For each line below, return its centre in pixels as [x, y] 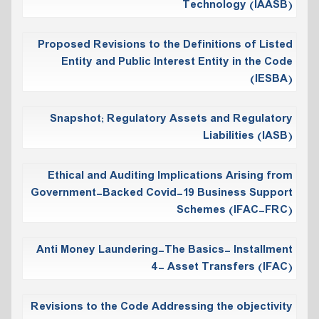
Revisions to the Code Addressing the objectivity [162, 307]
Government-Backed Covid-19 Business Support [162, 193]
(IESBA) [271, 79]
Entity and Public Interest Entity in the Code [177, 62]
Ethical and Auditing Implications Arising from [170, 176]
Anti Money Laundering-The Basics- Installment [164, 250]
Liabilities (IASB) [248, 136]
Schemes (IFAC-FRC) [235, 210]
